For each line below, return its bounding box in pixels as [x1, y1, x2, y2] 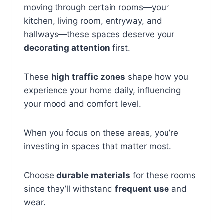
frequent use [115, 184, 169, 194]
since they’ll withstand [24, 184, 115, 194]
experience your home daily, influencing [24, 85, 181, 96]
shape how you [125, 72, 188, 82]
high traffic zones [51, 72, 125, 82]
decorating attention [24, 43, 110, 53]
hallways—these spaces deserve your [24, 29, 174, 40]
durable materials [56, 170, 130, 181]
